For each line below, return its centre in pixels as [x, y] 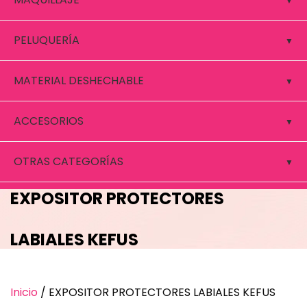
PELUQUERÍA [47, 40]
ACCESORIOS [49, 121]
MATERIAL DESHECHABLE [79, 81]
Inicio [24, 293]
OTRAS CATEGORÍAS [69, 161]
